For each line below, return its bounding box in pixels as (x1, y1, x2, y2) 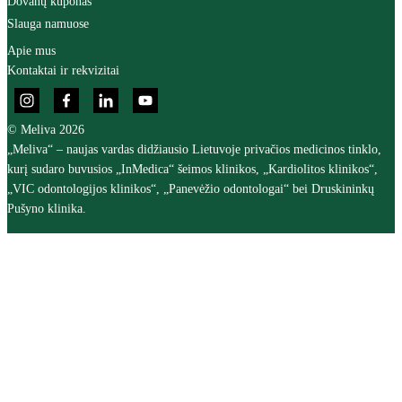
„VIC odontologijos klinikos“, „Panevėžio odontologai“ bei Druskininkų (7, 182, 374, 196)
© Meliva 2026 (7, 123, 84, 136)
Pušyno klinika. (7, 202, 86, 215)
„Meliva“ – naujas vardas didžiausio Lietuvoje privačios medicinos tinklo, (7, 143, 381, 156)
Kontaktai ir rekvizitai (7, 64, 119, 77)
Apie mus (7, 44, 56, 57)
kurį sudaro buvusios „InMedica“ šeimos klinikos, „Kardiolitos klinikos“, (7, 162, 378, 176)
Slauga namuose (7, 17, 89, 31)
